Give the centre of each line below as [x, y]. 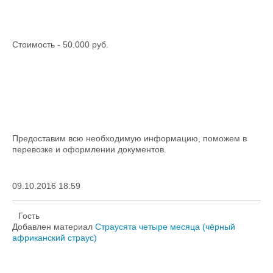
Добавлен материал [54, 227]
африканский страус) [55, 238]
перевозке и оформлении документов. [89, 149]
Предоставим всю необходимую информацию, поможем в [129, 138]
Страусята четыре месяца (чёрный [165, 227]
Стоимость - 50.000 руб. [60, 44]
